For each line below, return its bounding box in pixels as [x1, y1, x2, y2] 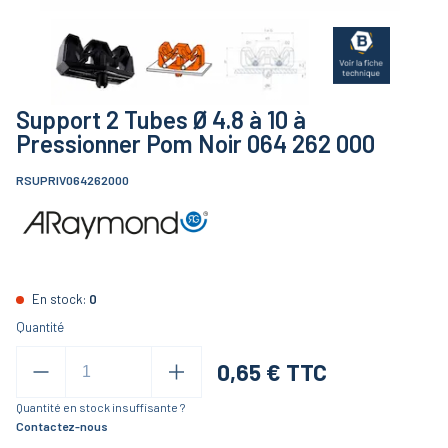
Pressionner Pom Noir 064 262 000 [16, 129, 375, 159]
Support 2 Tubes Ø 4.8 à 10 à [16, 105, 306, 135]
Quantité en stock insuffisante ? [16, 400, 185, 415]
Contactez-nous [16, 419, 108, 434]
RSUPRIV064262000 [16, 173, 129, 188]
